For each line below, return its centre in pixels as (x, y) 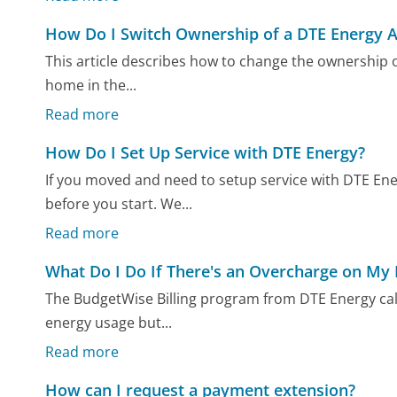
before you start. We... (119, 204)
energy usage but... (109, 323)
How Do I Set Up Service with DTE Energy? (206, 152)
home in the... (91, 86)
